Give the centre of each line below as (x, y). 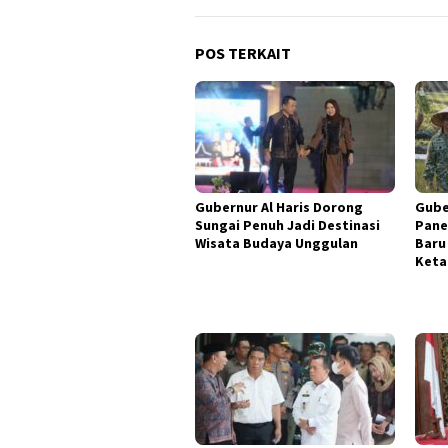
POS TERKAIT (243, 53)
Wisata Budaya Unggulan (276, 243)
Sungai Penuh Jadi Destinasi (287, 225)
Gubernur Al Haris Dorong (279, 207)
